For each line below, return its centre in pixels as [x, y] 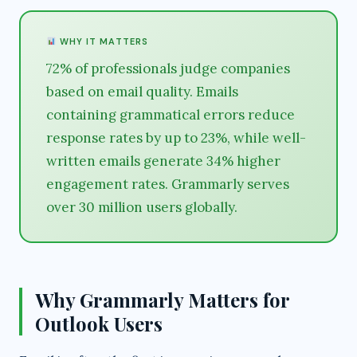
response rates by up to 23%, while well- [176, 138]
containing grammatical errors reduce [171, 115]
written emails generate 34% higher [163, 161]
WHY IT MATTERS [102, 41]
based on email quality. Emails [142, 92]
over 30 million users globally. [142, 207]
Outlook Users [99, 324]
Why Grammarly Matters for [163, 300]
